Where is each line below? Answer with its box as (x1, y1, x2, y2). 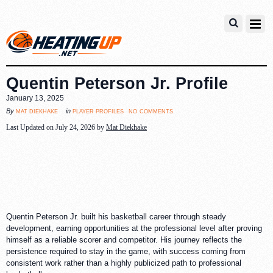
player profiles (73, 106, 124, 115)
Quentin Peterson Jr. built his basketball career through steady (6, 212, 226, 222)
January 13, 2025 (6, 93, 64, 102)
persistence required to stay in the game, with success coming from (6, 247, 246, 257)
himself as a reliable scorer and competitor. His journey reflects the (6, 235, 242, 245)
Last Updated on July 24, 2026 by (6, 122, 106, 132)
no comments (129, 105, 173, 115)
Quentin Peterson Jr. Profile (6, 74, 228, 93)
